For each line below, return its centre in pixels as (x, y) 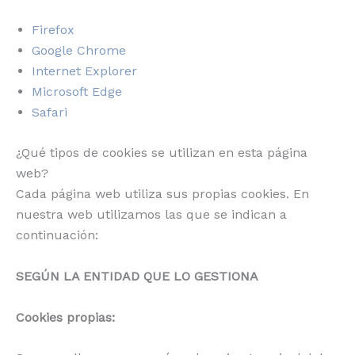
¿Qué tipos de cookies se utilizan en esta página (162, 153)
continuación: (57, 235)
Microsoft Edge (77, 91)
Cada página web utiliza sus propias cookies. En (162, 194)
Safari (50, 112)
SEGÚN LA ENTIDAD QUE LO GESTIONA (137, 276)
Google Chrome (79, 50)
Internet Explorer (84, 71)
